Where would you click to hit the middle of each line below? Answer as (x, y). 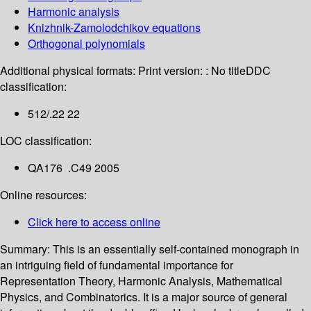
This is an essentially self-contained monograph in (176, 249)
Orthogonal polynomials (86, 44)
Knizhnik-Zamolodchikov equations (114, 28)
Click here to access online (94, 222)
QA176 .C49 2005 (74, 168)
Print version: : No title (192, 71)
